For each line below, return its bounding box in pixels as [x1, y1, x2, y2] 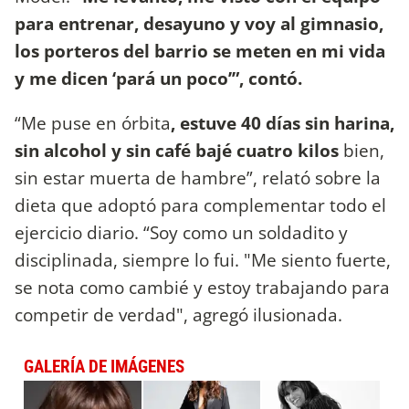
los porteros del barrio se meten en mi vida [15, 37, 385, 63]
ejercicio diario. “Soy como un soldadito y [15, 220, 348, 246]
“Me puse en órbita [15, 110, 171, 136]
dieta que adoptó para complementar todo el [15, 193, 386, 218]
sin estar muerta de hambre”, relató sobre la [15, 165, 381, 191]
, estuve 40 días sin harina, [171, 110, 394, 136]
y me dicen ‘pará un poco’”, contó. [15, 65, 302, 90]
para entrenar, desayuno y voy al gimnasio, [15, 10, 383, 36]
